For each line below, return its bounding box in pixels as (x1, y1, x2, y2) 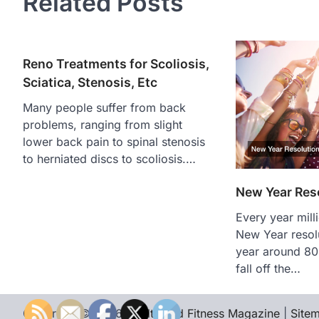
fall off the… (235, 261, 300, 276)
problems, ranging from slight (23, 117, 182, 132)
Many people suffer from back (23, 100, 186, 115)
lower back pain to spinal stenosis (23, 135, 205, 150)
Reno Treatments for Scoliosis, (23, 56, 209, 72)
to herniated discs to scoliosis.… (23, 152, 196, 167)
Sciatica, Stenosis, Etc (23, 75, 157, 90)
